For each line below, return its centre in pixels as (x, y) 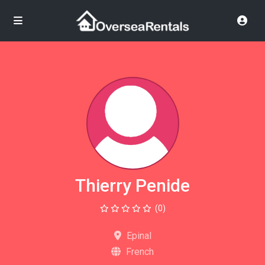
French (139, 252)
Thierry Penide (132, 186)
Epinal (138, 236)
